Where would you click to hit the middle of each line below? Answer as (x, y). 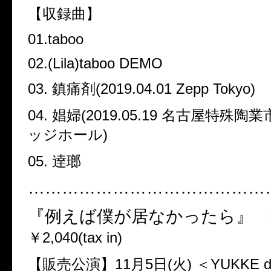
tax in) (103, 237)
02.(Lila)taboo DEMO (95, 63)
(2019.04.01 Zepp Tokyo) (175, 89)
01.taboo (56, 39)
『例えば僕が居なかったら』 (149, 216)
